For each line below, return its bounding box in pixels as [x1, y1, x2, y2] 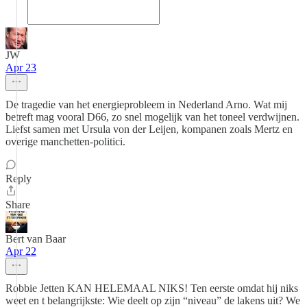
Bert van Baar [5, 233, 66, 245]
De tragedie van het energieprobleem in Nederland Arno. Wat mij [5, 99, 287, 110]
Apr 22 [5, 245, 36, 257]
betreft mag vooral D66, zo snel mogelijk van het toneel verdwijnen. [5, 111, 299, 123]
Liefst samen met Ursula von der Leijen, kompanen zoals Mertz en [5, 123, 293, 135]
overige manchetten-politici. [5, 136, 125, 147]
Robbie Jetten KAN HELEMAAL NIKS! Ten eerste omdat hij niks [5, 282, 298, 294]
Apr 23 [5, 62, 36, 73]
